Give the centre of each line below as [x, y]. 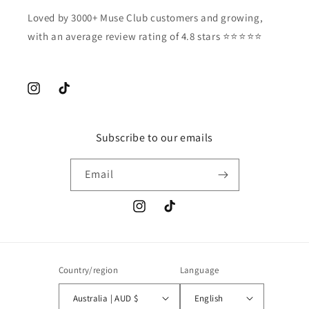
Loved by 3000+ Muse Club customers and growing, [146, 18]
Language [199, 270]
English [209, 298]
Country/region [88, 270]
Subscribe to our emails [154, 138]
